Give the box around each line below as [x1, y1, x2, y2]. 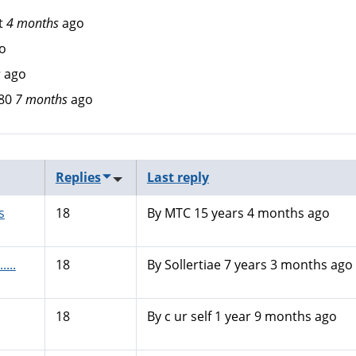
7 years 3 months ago [220, 256, 353, 273]
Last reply [146, 168, 209, 186]
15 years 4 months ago [190, 204, 330, 222]
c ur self [164, 308, 211, 325]
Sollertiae [164, 256, 221, 273]
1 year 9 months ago [211, 308, 337, 325]
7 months [15, 91, 68, 108]
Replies [55, 168, 101, 186]
